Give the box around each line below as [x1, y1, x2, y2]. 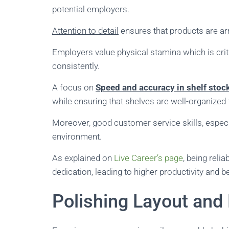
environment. [52, 131, 102, 142]
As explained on [52, 153, 114, 163]
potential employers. [52, 4, 129, 14]
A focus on [52, 82, 96, 93]
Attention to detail [52, 26, 119, 36]
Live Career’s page [114, 153, 183, 163]
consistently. [52, 61, 100, 71]
